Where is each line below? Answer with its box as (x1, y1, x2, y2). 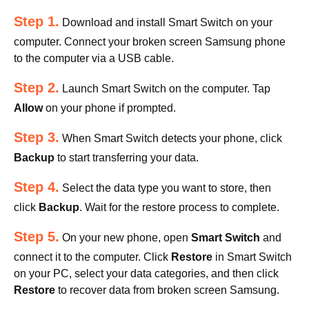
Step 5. (14, 229, 59, 244)
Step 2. (14, 80, 59, 95)
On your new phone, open (59, 232, 191, 243)
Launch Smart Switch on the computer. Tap (59, 83, 270, 94)
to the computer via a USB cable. (14, 52, 174, 64)
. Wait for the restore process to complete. (79, 201, 279, 213)
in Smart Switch (212, 251, 292, 263)
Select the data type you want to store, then (59, 182, 271, 194)
